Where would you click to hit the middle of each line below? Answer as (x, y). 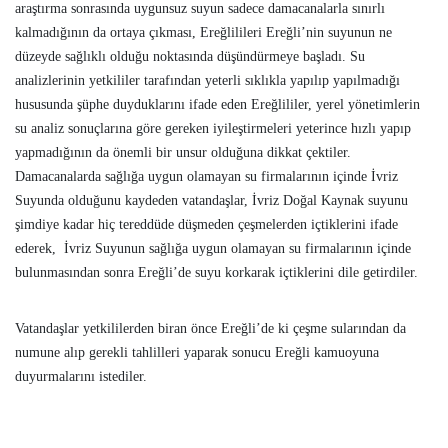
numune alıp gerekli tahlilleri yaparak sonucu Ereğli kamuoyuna (197, 352)
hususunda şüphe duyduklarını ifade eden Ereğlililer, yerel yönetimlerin (217, 104)
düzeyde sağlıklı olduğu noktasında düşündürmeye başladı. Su (190, 56)
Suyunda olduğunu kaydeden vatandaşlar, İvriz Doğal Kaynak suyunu (211, 200)
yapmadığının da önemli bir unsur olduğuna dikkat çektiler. (183, 152)
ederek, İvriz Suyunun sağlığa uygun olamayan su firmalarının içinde (213, 248)
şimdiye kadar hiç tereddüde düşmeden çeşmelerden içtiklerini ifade (206, 224)
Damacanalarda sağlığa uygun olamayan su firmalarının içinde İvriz (206, 176)
